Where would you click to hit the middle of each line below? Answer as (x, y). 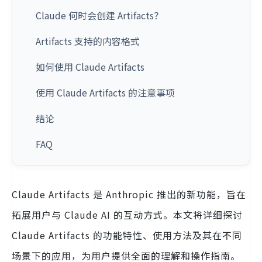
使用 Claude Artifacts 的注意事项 (105, 92)
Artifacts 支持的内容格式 (88, 41)
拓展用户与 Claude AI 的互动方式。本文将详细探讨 (127, 215)
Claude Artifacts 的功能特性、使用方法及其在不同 (127, 235)
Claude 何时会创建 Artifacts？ (99, 15)
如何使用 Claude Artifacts (90, 67)
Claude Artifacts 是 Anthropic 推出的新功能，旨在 (129, 194)
